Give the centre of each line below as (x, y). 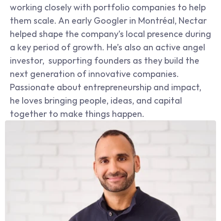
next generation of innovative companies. (94, 74)
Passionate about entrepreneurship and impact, (106, 87)
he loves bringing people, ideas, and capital (96, 100)
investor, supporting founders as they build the (105, 60)
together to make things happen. (77, 114)
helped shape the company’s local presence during (110, 34)
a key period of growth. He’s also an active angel (108, 47)
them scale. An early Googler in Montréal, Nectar (108, 20)
